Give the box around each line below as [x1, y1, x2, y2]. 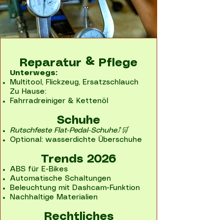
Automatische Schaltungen [10, 175, 111, 182]
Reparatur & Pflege [20, 58, 137, 69]
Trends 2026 [41, 154, 116, 165]
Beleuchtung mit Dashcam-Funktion [10, 185, 140, 192]
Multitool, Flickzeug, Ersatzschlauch [10, 79, 138, 86]
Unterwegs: [10, 70, 57, 77]
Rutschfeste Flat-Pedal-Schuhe [10, 127, 117, 134]
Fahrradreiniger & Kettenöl [10, 98, 108, 105]
